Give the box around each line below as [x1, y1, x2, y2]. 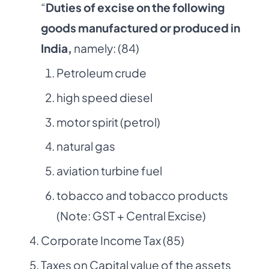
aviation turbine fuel [56, 163, 162, 178]
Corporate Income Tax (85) [41, 232, 184, 247]
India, [41, 41, 72, 56]
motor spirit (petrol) [56, 114, 160, 129]
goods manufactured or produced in [41, 20, 240, 35]
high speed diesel [56, 89, 153, 104]
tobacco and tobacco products [56, 188, 228, 202]
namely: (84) [72, 41, 139, 56]
